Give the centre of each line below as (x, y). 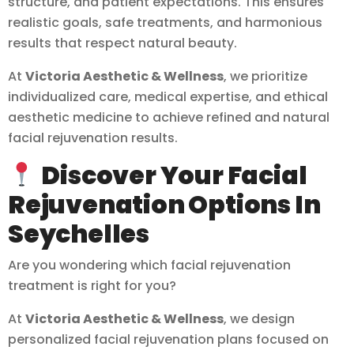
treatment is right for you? (92, 286)
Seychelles (79, 234)
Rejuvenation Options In (164, 205)
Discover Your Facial (174, 175)
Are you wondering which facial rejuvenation (149, 265)
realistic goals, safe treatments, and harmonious (165, 23)
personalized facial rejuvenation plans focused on (168, 339)
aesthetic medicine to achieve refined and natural (169, 117)
